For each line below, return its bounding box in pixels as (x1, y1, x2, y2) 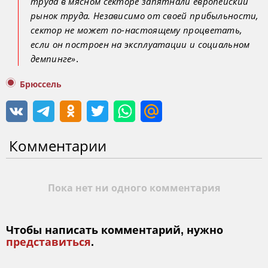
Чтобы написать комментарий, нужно (6, 224, 223, 236)
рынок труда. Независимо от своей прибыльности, (31, 9, 259, 22)
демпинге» (31, 52, 76, 65)
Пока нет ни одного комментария (48, 182, 220, 193)
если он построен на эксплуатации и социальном (31, 38, 250, 50)
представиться (6, 236, 91, 248)
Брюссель (20, 79, 62, 89)
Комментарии (9, 135, 106, 156)
